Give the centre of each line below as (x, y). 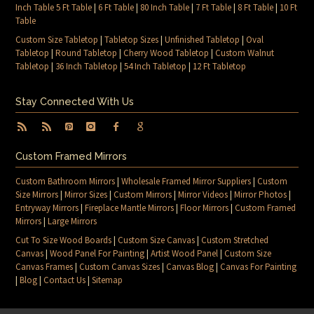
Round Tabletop (87, 53)
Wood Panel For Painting (97, 254)
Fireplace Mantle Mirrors (130, 208)
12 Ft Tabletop (220, 66)
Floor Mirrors (205, 208)
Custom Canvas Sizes (120, 267)
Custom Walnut (245, 53)
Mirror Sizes (86, 195)
